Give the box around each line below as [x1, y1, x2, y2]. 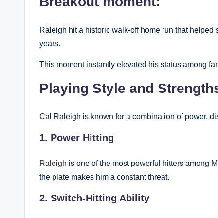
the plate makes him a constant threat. [39, 172, 169, 181]
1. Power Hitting [39, 132, 114, 143]
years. [39, 39, 60, 48]
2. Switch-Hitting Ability [39, 192, 149, 203]
